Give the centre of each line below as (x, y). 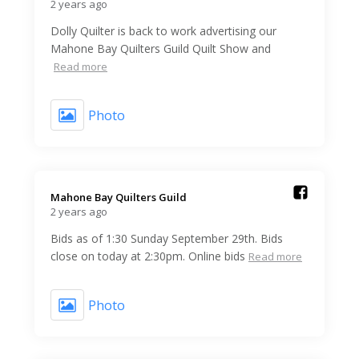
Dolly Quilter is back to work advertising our (163, 31)
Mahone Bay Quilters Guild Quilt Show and (161, 49)
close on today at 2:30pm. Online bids (148, 256)
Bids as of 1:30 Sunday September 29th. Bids (167, 239)
